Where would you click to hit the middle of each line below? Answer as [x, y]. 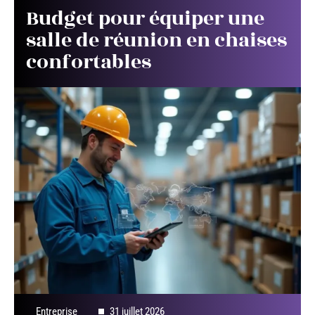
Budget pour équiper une [145, 19]
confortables [89, 63]
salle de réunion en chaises [156, 41]
